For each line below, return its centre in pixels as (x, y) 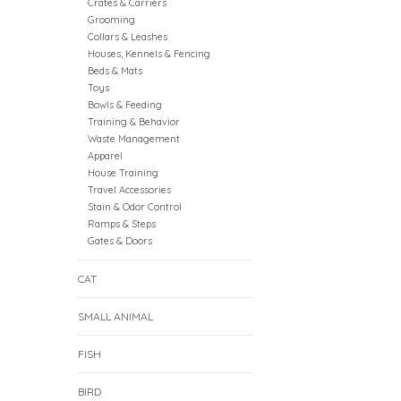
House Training (123, 173)
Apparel (105, 156)
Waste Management (133, 139)
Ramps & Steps (121, 224)
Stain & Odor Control (134, 207)
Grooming (111, 20)
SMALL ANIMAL (115, 317)
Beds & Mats (115, 71)
